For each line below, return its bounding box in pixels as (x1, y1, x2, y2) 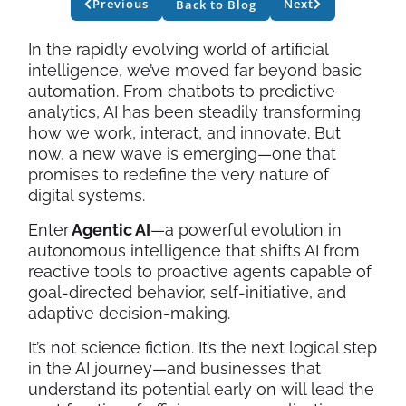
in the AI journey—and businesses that (28, 359, 321, 379)
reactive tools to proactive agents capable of (28, 262, 372, 282)
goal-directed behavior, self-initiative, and (28, 283, 346, 303)
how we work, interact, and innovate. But (28, 123, 341, 143)
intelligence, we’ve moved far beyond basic (28, 61, 362, 81)
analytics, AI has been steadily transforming (28, 102, 361, 122)
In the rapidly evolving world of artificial (28, 40, 328, 60)
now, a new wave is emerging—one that (28, 144, 336, 164)
